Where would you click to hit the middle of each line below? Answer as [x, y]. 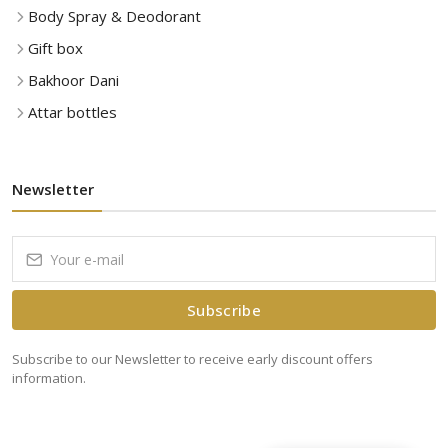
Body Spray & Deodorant [114, 16]
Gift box [55, 48]
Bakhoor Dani [73, 80]
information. [49, 378]
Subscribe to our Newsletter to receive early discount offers [192, 359]
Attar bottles [72, 112]
